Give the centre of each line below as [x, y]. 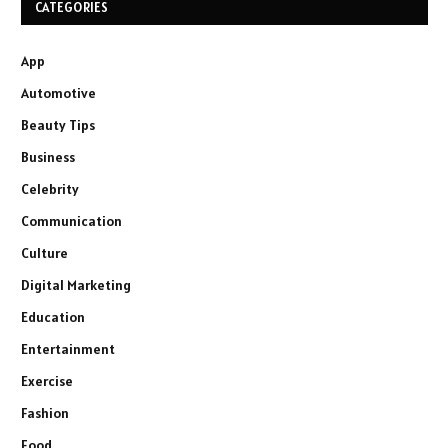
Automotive [58, 92]
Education [53, 316]
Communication [71, 220]
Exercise [47, 380]
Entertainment [68, 348]
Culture [44, 252]
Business [48, 156]
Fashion [45, 412]
